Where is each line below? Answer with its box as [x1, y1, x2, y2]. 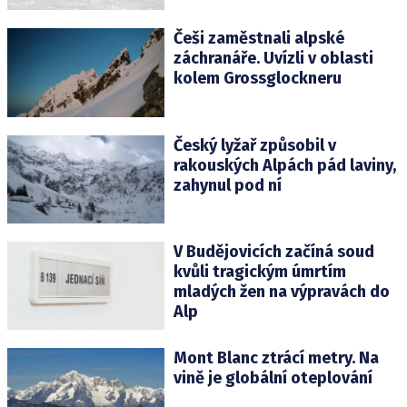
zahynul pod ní [173, 174, 282, 195]
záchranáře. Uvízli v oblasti [173, 48, 373, 69]
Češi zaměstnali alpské [173, 28, 344, 49]
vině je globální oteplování [173, 367, 372, 388]
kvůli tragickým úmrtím [173, 261, 346, 282]
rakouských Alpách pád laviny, [173, 154, 396, 175]
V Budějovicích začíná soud [173, 241, 374, 262]
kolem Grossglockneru [173, 68, 342, 89]
